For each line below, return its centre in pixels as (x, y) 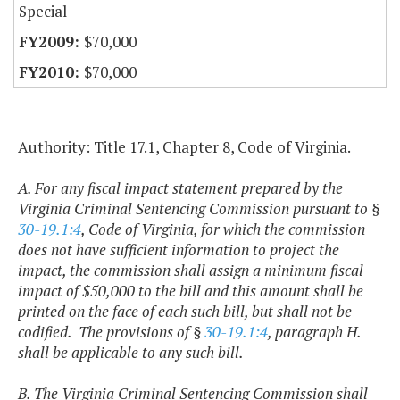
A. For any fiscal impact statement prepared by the (180, 188)
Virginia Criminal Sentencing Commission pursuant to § (199, 209)
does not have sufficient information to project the (179, 250)
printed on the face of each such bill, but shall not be (185, 312)
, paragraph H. (314, 332)
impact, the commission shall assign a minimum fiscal (191, 271)
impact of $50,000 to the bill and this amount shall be (191, 291)
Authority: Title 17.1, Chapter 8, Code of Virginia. (184, 147)
